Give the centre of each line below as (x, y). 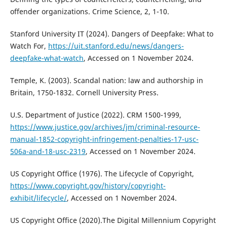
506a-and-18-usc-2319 (48, 151)
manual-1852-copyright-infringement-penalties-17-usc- (104, 139)
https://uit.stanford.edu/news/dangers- (116, 46)
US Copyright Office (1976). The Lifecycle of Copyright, (102, 173)
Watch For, (29, 46)
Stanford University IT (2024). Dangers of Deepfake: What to (111, 33)
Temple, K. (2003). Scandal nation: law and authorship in (106, 80)
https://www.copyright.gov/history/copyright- (88, 185)
